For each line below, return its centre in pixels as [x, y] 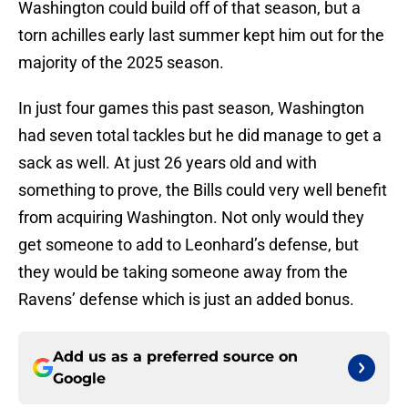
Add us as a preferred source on [175, 357]
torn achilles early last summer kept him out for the [201, 36]
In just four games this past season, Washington [191, 108]
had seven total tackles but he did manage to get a [200, 136]
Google [79, 379]
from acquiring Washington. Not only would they [191, 218]
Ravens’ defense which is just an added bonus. [186, 300]
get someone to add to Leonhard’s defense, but [189, 245]
